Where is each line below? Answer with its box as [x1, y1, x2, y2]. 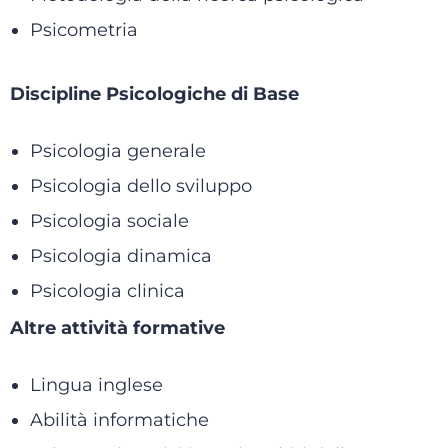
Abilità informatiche [30, 409, 209, 431]
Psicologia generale [30, 140, 206, 162]
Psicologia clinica [30, 280, 185, 302]
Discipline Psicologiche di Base [10, 83, 299, 105]
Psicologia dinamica [30, 245, 212, 267]
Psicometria [30, 19, 138, 41]
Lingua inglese [30, 374, 163, 396]
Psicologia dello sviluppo [30, 175, 252, 197]
